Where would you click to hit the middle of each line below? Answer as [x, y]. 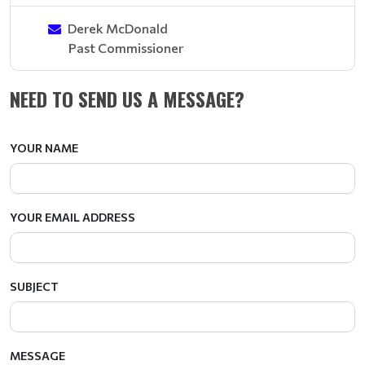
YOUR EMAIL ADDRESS [73, 217]
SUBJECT [34, 286]
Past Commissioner [126, 48]
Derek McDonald [118, 28]
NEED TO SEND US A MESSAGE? [127, 99]
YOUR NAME [44, 148]
